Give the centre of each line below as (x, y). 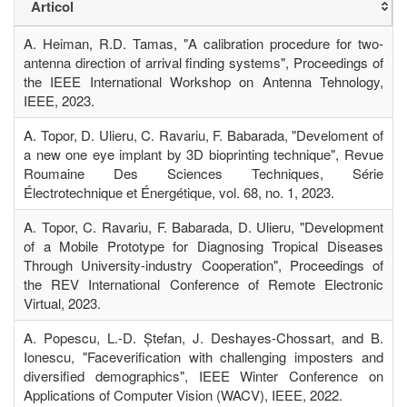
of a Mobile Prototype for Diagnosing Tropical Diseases (203, 245)
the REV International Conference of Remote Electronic (203, 283)
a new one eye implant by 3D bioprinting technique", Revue (203, 154)
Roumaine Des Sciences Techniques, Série (203, 173)
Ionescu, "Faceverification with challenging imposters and (203, 356)
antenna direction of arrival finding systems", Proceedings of (203, 62)
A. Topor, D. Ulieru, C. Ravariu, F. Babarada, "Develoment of (203, 134)
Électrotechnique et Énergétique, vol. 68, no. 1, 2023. (179, 192)
